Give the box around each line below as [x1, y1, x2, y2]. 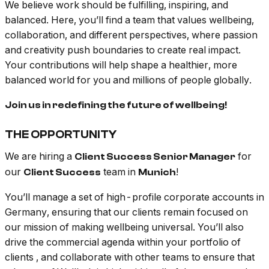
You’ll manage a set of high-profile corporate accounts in [5, 191, 264, 204]
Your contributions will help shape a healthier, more [5, 59, 237, 71]
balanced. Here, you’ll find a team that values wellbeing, [5, 14, 254, 26]
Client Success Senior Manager [74, 151, 235, 163]
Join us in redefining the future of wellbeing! [5, 100, 227, 111]
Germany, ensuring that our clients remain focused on [5, 206, 248, 219]
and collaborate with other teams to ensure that [38, 251, 255, 264]
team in [101, 166, 138, 178]
